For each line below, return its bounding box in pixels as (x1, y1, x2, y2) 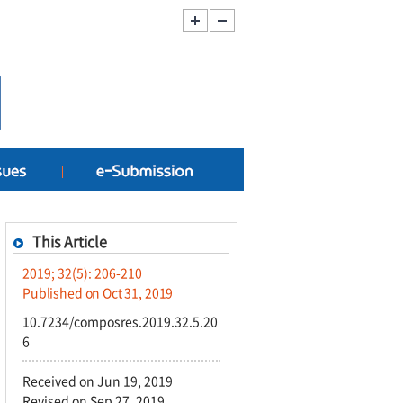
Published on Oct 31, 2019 (22, 283, 174, 301)
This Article (32, 230, 107, 252)
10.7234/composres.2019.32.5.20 (22, 312, 218, 330)
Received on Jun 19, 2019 (22, 372, 173, 390)
